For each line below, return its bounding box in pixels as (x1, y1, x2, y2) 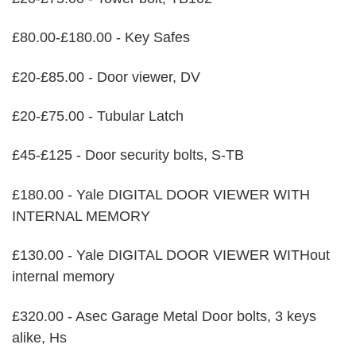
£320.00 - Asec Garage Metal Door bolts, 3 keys (12, 308, 316, 324)
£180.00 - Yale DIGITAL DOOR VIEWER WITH (12, 186, 310, 203)
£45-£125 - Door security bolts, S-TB (12, 147, 244, 164)
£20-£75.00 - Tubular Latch (12, 108, 184, 125)
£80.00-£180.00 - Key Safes (12, 29, 190, 46)
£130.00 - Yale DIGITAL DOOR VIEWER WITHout (12, 247, 330, 264)
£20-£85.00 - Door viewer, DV (12, 68, 200, 85)
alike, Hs (12, 329, 67, 346)
